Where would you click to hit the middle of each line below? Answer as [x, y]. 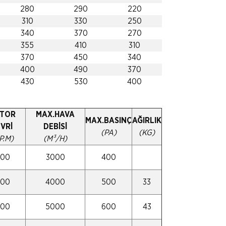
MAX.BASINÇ [108, 120]
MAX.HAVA [55, 114]
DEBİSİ [55, 126]
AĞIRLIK [147, 120]
